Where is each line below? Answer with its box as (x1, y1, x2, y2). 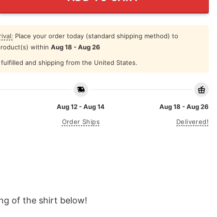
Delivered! (176, 118, 209, 126)
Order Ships (62, 118, 100, 126)
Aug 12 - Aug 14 (57, 103, 105, 111)
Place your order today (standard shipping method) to (13, 31, 178, 40)
